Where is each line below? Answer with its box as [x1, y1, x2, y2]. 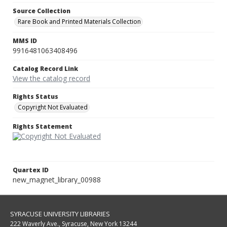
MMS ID [13, 36, 37, 46]
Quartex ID [13, 166, 49, 175]
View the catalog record [13, 73, 90, 84]
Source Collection [13, 7, 70, 16]
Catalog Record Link [13, 64, 78, 73]
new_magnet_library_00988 [13, 175, 101, 185]
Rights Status [13, 92, 58, 101]
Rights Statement [13, 122, 72, 131]
